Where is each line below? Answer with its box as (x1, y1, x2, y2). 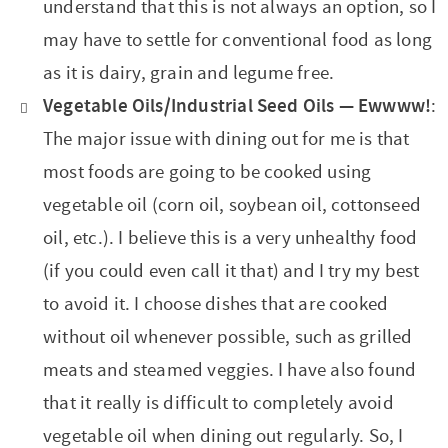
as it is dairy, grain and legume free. (43, 61, 335, 86)
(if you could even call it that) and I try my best (43, 259, 420, 284)
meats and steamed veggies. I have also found (43, 358, 417, 383)
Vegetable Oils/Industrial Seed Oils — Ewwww (43, 94, 426, 119)
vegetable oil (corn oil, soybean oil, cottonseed (43, 193, 421, 218)
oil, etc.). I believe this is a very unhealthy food (43, 226, 418, 251)
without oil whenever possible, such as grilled (43, 325, 413, 350)
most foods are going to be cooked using (43, 160, 372, 185)
